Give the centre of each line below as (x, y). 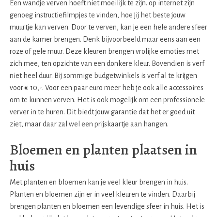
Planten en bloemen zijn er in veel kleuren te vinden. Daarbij (102, 194)
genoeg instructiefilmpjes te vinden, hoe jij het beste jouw (98, 15)
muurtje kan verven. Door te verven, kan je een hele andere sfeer (108, 27)
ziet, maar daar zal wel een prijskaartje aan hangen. (89, 124)
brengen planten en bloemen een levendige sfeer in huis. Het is (107, 207)
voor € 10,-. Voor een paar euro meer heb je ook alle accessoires (107, 87)
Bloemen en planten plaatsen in (103, 149)
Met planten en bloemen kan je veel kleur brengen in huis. (99, 182)
